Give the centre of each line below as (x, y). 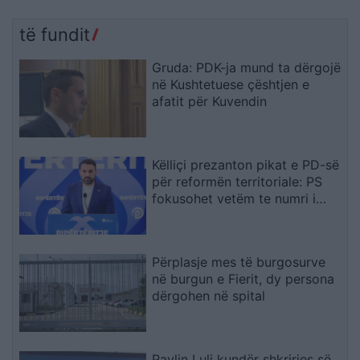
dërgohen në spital (209, 295)
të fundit (55, 35)
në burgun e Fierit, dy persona (243, 278)
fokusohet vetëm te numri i (234, 198)
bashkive (179, 215)
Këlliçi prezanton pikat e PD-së (246, 164)
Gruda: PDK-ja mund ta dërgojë (247, 68)
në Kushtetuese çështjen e (231, 85)
